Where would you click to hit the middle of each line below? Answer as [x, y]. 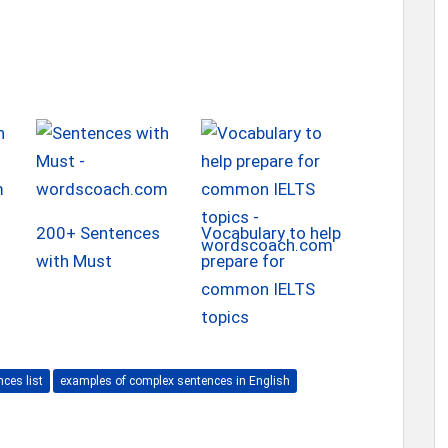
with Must [74, 261]
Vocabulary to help [270, 233]
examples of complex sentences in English [175, 381]
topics [224, 317]
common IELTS [257, 289]
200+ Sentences [98, 233]
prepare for [242, 261]
